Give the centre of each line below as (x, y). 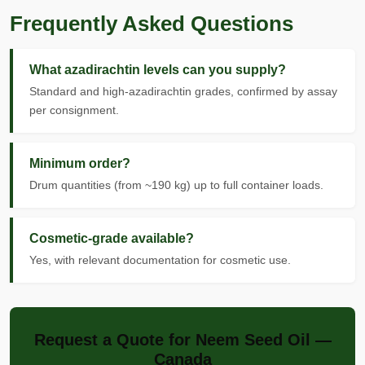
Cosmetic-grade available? (112, 238)
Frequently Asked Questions (152, 24)
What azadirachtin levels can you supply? (158, 70)
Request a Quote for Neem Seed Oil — (182, 340)
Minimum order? (80, 163)
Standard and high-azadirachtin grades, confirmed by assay (183, 91)
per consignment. (74, 110)
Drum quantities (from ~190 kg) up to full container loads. (176, 185)
